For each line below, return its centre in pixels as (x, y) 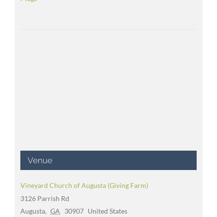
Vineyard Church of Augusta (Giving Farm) (84, 185)
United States (108, 211)
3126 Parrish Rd (45, 198)
